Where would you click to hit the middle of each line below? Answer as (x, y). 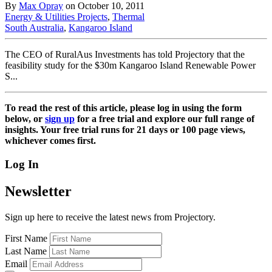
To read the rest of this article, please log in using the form (123, 107)
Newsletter (38, 191)
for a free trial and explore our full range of (165, 118)
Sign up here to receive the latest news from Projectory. (110, 217)
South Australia (34, 27)
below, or (25, 118)
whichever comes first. (50, 140)
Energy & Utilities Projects (56, 16)
